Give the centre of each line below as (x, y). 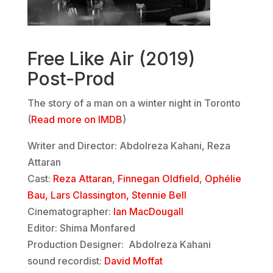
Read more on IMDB (76, 120)
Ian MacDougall (148, 212)
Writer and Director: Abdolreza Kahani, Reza (129, 146)
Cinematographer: (70, 212)
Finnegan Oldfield (158, 179)
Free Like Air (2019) (111, 59)
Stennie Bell (159, 195)
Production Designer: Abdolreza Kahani (119, 245)
